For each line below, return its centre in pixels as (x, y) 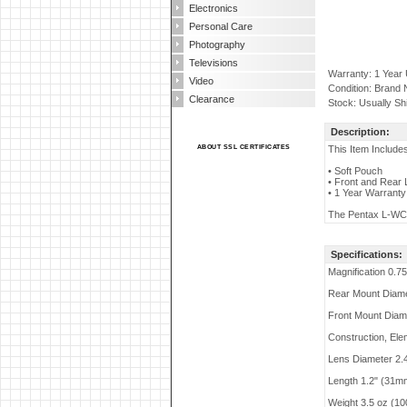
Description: (360, 132)
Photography (217, 45)
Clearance (212, 99)
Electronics (213, 8)
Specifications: (367, 254)
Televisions (213, 63)
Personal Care (221, 26)
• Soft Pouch (355, 171)
